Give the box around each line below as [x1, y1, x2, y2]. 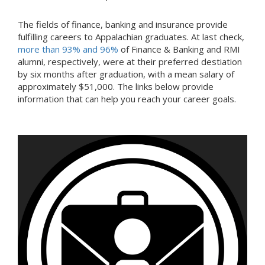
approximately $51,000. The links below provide [18, 80, 214, 93]
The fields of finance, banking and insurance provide [18, 18, 228, 31]
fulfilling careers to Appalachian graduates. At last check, [18, 31, 244, 43]
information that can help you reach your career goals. [18, 93, 236, 105]
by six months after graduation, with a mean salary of [18, 68, 234, 80]
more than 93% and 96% [18, 43, 118, 56]
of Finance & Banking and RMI [118, 43, 240, 56]
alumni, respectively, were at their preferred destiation [18, 56, 242, 68]
